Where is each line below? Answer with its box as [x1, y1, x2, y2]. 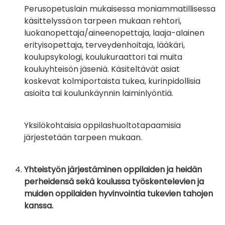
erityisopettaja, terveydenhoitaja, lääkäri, [24, 39, 185, 51]
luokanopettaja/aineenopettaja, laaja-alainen [24, 27, 204, 39]
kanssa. [24, 200, 53, 212]
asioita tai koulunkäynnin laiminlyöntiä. [24, 87, 175, 99]
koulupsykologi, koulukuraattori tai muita [24, 51, 182, 63]
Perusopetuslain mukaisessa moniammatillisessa [24, 3, 215, 15]
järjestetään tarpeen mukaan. [24, 132, 144, 144]
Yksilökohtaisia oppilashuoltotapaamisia [24, 120, 181, 132]
